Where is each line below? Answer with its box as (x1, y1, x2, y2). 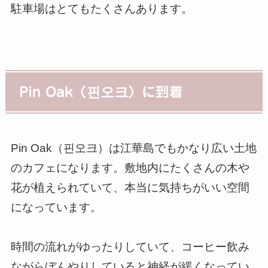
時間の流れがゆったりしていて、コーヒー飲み (10, 240, 249, 254)
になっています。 (10, 201, 102, 214)
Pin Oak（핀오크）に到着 (19, 85, 183, 99)
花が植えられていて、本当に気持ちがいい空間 (10, 181, 249, 194)
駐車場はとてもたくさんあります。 (10, 2, 193, 16)
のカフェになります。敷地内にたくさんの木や (10, 162, 249, 175)
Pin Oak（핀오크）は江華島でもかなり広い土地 (10, 142, 257, 155)
